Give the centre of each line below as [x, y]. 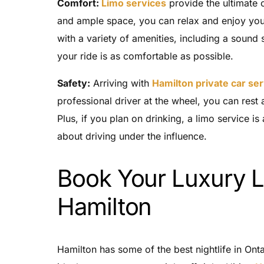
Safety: [74, 83]
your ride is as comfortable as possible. [145, 56]
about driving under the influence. [132, 136]
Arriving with [121, 83]
